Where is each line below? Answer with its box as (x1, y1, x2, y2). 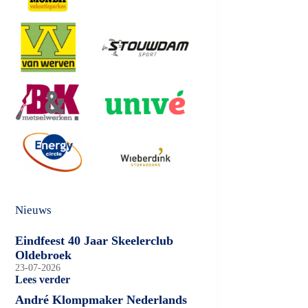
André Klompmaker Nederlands (15, 292, 188, 307)
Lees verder (15, 273, 71, 285)
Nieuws (15, 203, 52, 217)
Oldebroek (15, 247, 72, 262)
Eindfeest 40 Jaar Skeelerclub (15, 233, 174, 247)
